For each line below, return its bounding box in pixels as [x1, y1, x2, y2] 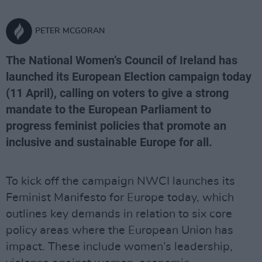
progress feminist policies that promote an [6, 119, 226, 133]
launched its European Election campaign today [6, 70, 251, 84]
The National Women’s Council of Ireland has [6, 53, 237, 67]
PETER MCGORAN [35, 27, 105, 35]
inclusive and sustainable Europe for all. [6, 135, 212, 149]
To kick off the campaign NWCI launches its [6, 175, 235, 187]
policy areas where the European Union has [6, 225, 233, 236]
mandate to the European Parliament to [6, 102, 211, 116]
